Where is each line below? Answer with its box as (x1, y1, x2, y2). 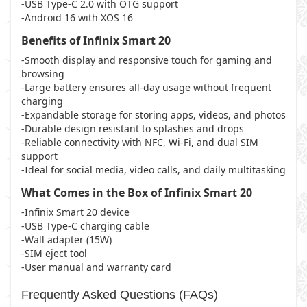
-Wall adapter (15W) (21, 233, 112, 246)
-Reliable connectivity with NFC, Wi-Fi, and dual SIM (21, 136, 258, 149)
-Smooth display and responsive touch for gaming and (21, 53, 272, 66)
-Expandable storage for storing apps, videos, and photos (21, 108, 286, 121)
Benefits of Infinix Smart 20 (21, 33, 171, 48)
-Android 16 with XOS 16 (21, 11, 133, 24)
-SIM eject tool (21, 247, 87, 260)
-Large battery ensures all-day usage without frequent (21, 81, 271, 94)
